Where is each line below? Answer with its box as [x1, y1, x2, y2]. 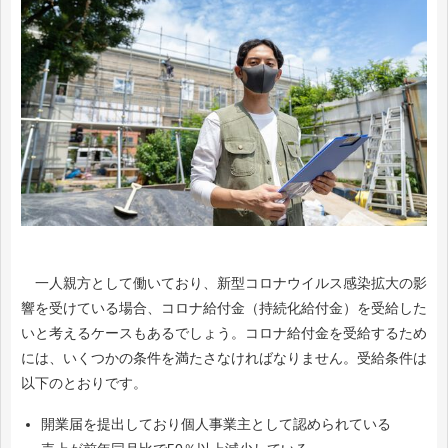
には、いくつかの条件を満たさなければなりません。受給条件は [21, 349, 427, 366]
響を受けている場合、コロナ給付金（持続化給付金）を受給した [21, 299, 427, 316]
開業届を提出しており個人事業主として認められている [41, 415, 391, 432]
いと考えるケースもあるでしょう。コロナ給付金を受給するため [21, 324, 427, 341]
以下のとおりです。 [21, 374, 147, 391]
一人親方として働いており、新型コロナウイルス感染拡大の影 [21, 274, 427, 291]
